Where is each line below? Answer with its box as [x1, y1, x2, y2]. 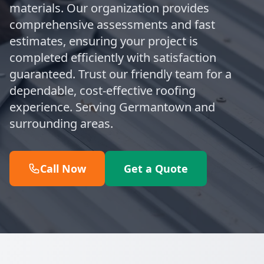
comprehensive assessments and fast [9, 16, 215, 32]
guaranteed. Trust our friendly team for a [9, 66, 232, 82]
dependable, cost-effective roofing [9, 82, 196, 98]
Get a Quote [124, 161, 188, 176]
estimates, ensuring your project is [9, 33, 198, 49]
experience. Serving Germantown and [9, 99, 215, 115]
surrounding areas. [9, 115, 113, 131]
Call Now [40, 161, 86, 176]
